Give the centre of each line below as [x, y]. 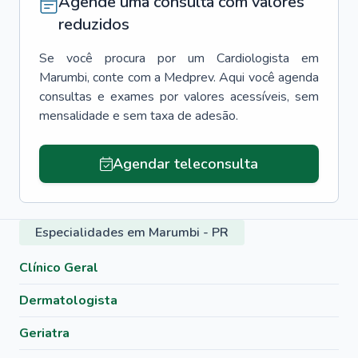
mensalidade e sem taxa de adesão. [139, 116]
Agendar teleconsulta [185, 164]
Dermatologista [68, 300]
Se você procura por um [122, 58]
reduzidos [94, 24]
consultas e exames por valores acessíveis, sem [179, 97]
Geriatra [44, 333]
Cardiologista [253, 58]
